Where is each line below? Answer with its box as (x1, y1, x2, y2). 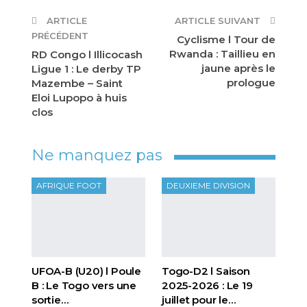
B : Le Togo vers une (32, 278, 137, 292)
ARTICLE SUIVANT (175, 14, 263, 26)
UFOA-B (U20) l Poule (32, 264, 142, 278)
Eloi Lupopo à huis (32, 90, 127, 104)
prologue (227, 75, 275, 89)
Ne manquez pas (32, 145, 162, 164)
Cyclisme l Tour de (177, 32, 275, 46)
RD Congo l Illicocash (32, 47, 143, 61)
